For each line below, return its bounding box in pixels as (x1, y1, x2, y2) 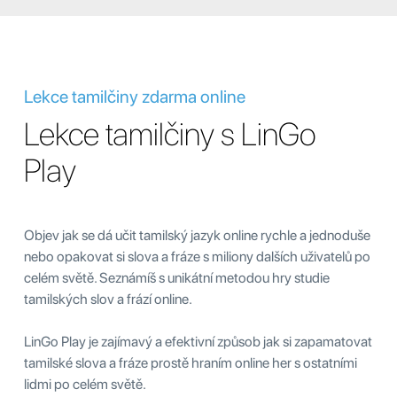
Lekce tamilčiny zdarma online (24, 85, 245, 107)
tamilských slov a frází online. (24, 290, 192, 307)
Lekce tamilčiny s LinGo (24, 114, 316, 153)
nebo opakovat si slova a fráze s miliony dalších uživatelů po (24, 247, 370, 265)
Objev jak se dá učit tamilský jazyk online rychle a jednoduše (24, 226, 370, 244)
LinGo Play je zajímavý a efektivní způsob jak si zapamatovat (24, 332, 372, 350)
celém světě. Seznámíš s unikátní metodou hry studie (24, 269, 330, 286)
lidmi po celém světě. (24, 375, 146, 393)
